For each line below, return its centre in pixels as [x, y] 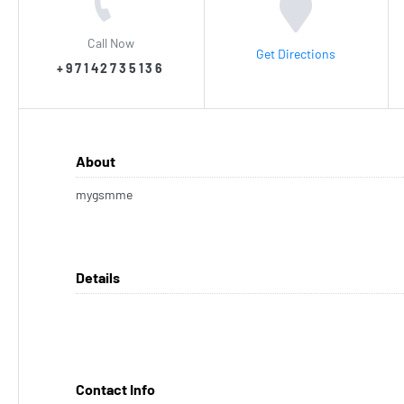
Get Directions [296, 53]
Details [98, 277]
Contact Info [115, 389]
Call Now [111, 42]
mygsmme [104, 194]
